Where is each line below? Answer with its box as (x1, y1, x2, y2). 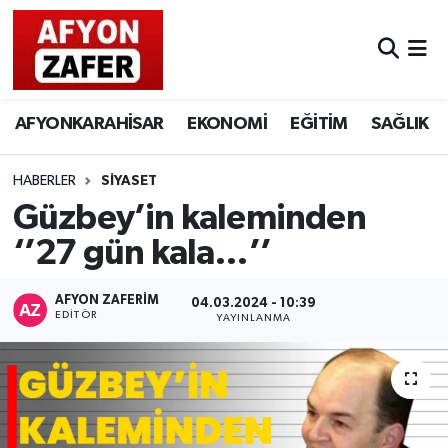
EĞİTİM (290, 115, 348, 134)
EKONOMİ (187, 115, 267, 134)
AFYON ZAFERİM (55, 294, 160, 308)
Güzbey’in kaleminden (12, 200, 366, 236)
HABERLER (12, 174, 76, 189)
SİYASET (100, 174, 157, 189)
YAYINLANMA (216, 312, 292, 323)
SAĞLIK (371, 115, 429, 134)
